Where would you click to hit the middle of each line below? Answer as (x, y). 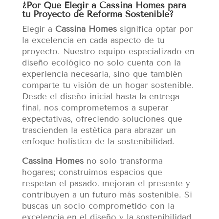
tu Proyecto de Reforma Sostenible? (98, 14)
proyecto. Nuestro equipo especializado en (108, 52)
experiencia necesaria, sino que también (102, 74)
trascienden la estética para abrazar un (99, 131)
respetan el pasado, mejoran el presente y (106, 184)
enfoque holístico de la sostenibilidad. (98, 142)
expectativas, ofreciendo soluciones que (102, 119)
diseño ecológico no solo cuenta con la (101, 63)
